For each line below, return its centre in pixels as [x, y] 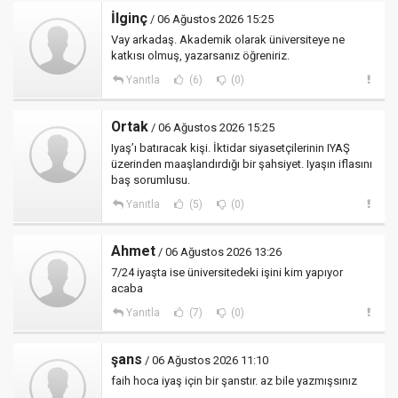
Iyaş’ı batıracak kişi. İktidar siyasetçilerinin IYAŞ [231, 148]
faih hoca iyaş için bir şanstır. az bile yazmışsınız [234, 381]
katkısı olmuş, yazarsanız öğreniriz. [200, 56]
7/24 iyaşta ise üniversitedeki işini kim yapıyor [227, 272]
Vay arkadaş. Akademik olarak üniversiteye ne [228, 40]
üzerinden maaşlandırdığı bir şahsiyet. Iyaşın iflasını [242, 164]
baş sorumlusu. [151, 180]
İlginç [129, 18]
